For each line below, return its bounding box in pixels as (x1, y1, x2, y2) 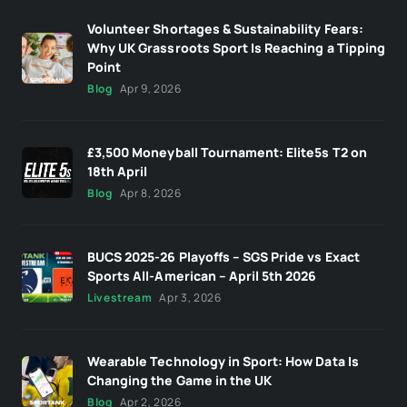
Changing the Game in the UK (87, 371, 273, 389)
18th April (87, 162, 148, 180)
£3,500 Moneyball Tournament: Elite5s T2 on (87, 143, 367, 161)
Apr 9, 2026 (119, 80, 182, 96)
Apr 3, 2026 (159, 289, 222, 305)
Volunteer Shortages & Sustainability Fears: (87, 19, 363, 37)
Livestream (87, 289, 153, 305)
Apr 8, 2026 (119, 184, 182, 201)
